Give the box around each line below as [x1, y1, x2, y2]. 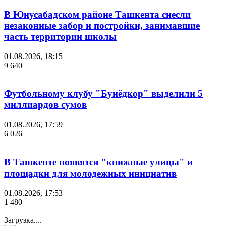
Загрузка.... [4, 215, 42, 224]
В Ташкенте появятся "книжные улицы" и [4, 156, 193, 167]
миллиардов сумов [4, 99, 87, 110]
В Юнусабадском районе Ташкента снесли [4, 9, 191, 20]
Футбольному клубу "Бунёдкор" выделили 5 [4, 88, 203, 99]
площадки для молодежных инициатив [4, 167, 177, 179]
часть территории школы [4, 31, 117, 42]
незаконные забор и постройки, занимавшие [4, 20, 200, 31]
